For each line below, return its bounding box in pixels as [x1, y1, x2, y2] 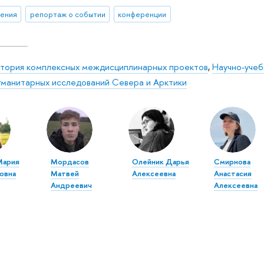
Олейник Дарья [132, 156, 190, 167]
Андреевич [50, 179, 92, 190]
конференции [118, 8, 167, 19]
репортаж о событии [29, 8, 105, 19]
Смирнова [213, 156, 250, 167]
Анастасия [213, 167, 252, 179]
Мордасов [50, 156, 89, 167]
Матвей [50, 167, 79, 179]
